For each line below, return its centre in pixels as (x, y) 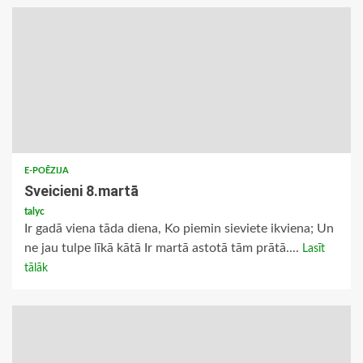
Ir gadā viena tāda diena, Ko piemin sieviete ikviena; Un (179, 229)
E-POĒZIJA (47, 171)
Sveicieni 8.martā (81, 191)
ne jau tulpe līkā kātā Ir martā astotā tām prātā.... (163, 248)
